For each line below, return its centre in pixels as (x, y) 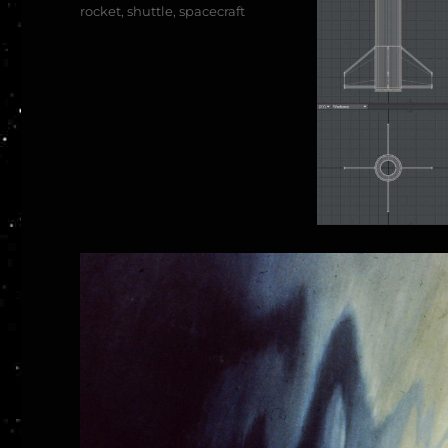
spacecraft (212, 10)
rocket (101, 10)
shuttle (150, 10)
